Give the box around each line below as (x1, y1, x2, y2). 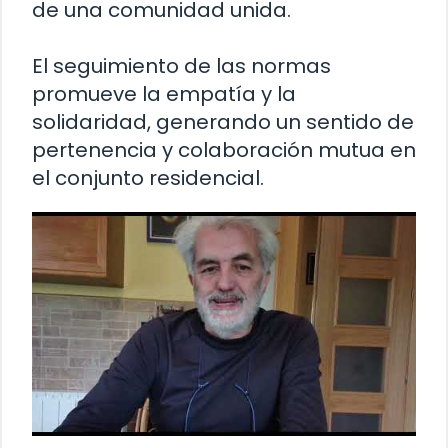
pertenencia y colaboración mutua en (32, 136, 416, 165)
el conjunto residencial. (32, 164, 264, 193)
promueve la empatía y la (32, 80, 296, 109)
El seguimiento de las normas (32, 52, 331, 81)
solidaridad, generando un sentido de (32, 108, 414, 137)
